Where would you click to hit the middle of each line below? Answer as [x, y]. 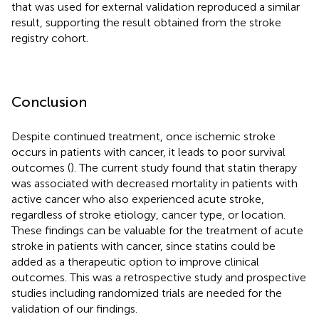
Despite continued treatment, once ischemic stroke [143, 136]
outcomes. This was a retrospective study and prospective [159, 277]
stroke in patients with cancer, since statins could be [143, 246]
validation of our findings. [74, 308]
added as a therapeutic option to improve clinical [135, 261]
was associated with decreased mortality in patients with [155, 183]
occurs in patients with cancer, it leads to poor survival [148, 152]
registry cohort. [50, 38]
